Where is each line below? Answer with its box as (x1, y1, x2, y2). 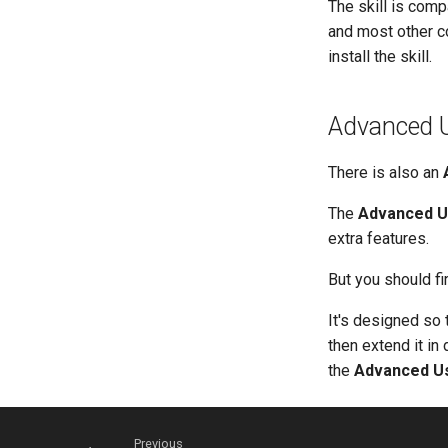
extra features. (328, 228, 429, 248)
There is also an (328, 162, 443, 182)
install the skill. (328, 46, 432, 66)
